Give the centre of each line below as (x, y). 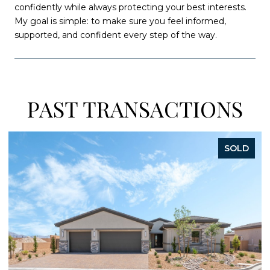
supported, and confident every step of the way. (116, 35)
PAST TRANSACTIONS (135, 109)
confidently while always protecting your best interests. (130, 7)
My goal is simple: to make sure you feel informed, (120, 21)
